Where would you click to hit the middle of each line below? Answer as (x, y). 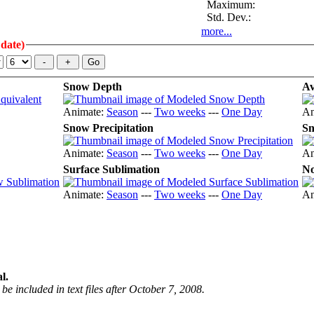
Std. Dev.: (226, 17)
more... (217, 31)
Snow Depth (93, 87)
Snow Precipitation (108, 128)
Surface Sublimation (111, 170)
